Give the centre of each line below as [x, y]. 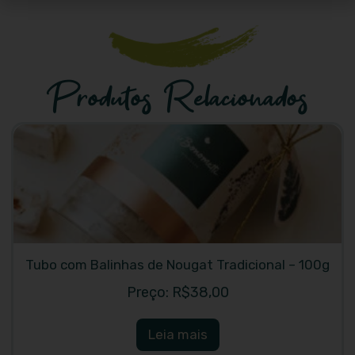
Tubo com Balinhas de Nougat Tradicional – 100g [177, 264]
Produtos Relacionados [177, 99]
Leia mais [177, 334]
